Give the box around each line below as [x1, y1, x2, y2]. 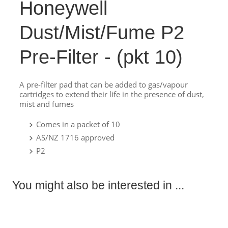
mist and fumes [19, 99, 74, 109]
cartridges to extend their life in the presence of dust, [19, 89, 204, 99]
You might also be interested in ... [12, 179, 184, 192]
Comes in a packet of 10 [36, 119, 120, 129]
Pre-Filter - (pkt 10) [19, 46, 183, 68]
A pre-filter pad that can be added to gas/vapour [19, 79, 188, 90]
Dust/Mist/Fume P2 [19, 22, 184, 43]
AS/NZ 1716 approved [36, 132, 115, 142]
